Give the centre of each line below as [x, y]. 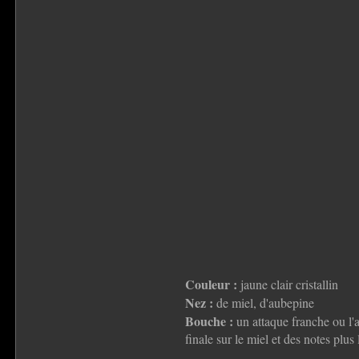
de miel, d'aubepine [263, 303]
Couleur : [211, 284]
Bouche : [209, 321]
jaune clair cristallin [287, 284]
